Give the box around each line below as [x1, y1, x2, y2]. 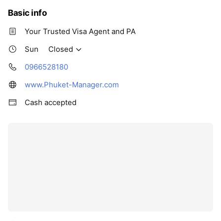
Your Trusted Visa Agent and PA [25, 26, 136, 36]
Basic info [8, 7, 47, 18]
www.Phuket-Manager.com [25, 79, 119, 89]
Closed [48, 44, 73, 54]
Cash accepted [25, 97, 76, 107]
